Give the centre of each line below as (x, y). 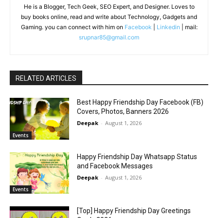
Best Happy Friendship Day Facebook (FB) (140, 102)
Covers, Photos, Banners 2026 (123, 111)
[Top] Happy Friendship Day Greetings (134, 211)
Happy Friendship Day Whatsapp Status (137, 156)
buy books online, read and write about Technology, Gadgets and (109, 17)
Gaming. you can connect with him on (73, 27)
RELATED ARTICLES (46, 78)
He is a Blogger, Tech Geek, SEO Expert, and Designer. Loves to (109, 6)
